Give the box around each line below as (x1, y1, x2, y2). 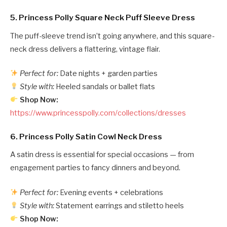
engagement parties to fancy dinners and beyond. (10, 163, 180, 173)
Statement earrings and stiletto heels (54, 201, 184, 210)
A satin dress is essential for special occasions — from (10, 150, 194, 160)
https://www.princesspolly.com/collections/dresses (10, 108, 186, 118)
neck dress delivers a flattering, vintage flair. (10, 44, 160, 54)
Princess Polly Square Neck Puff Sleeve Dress (19, 12, 195, 22)
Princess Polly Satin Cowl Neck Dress (19, 131, 162, 141)
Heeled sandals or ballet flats (54, 82, 156, 91)
